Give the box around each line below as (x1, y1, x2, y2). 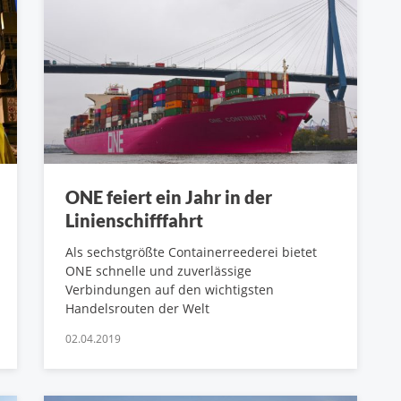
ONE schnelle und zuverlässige (65, 261, 252, 279)
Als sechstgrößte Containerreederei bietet (65, 243, 317, 260)
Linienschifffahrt (65, 209, 203, 231)
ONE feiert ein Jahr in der (65, 185, 272, 208)
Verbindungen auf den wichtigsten (65, 280, 274, 298)
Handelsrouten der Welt (65, 299, 209, 317)
